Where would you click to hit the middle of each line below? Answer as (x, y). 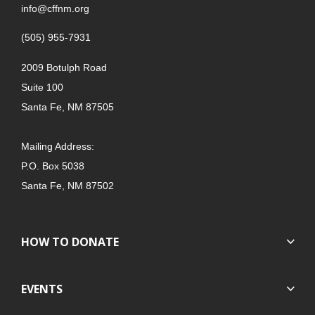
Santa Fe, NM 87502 (67, 186)
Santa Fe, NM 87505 (67, 107)
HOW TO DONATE (70, 242)
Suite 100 (42, 88)
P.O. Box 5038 (53, 166)
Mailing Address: (58, 147)
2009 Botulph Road (64, 68)
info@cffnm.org (55, 9)
